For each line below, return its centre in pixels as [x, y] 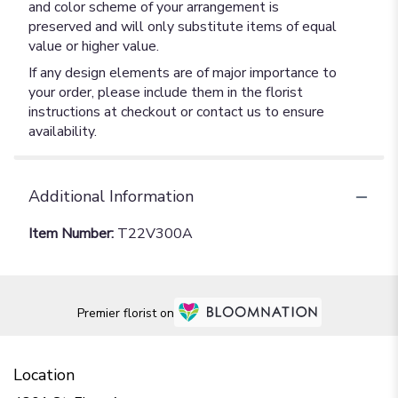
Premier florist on [125, 313]
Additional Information [111, 196]
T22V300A [155, 234]
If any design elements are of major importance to [183, 73]
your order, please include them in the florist [166, 92]
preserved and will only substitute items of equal [183, 27]
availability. [63, 131]
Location [44, 375]
